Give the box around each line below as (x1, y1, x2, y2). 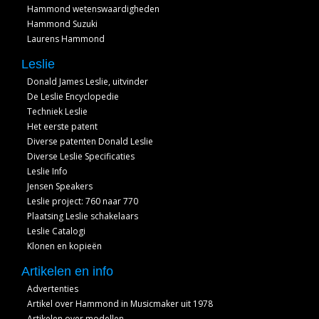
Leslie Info (27, 165, 68, 177)
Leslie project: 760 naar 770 (27, 195, 138, 207)
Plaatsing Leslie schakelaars (27, 210, 138, 222)
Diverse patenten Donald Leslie (27, 135, 153, 147)
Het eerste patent (27, 120, 98, 132)
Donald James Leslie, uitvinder (27, 75, 148, 88)
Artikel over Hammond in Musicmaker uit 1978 (27, 298, 213, 310)
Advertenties (27, 283, 78, 295)
